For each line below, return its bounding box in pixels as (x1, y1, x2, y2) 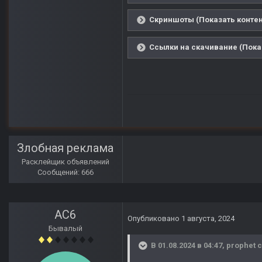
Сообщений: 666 (37, 168, 94, 177)
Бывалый (49, 224, 82, 233)
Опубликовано (127, 214, 181, 223)
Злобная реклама (17, 141, 114, 156)
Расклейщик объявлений (22, 157, 109, 167)
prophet (226, 241, 256, 250)
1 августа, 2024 (181, 214, 235, 223)
